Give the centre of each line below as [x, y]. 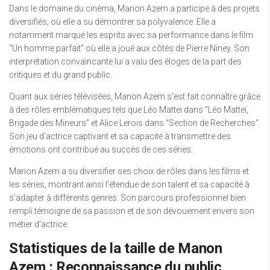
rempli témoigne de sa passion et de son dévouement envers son [132, 211]
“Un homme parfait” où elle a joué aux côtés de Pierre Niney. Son [129, 48]
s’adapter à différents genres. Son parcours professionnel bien [127, 198]
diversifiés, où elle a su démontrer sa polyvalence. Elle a [112, 22]
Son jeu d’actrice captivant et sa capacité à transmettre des [120, 136]
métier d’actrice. [39, 224]
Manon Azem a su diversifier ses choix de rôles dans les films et [129, 171]
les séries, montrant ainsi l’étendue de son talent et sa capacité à [129, 184]
